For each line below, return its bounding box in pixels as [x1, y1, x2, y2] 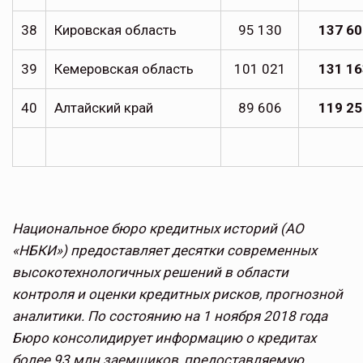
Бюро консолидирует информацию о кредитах [12, 330, 316, 347]
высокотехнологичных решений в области [12, 264, 288, 281]
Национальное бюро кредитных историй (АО [12, 220, 304, 237]
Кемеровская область [54, 61, 194, 78]
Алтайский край [54, 100, 153, 117]
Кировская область [54, 22, 177, 39]
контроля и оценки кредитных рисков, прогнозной [12, 286, 343, 303]
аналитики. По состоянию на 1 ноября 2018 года [12, 308, 327, 325]
